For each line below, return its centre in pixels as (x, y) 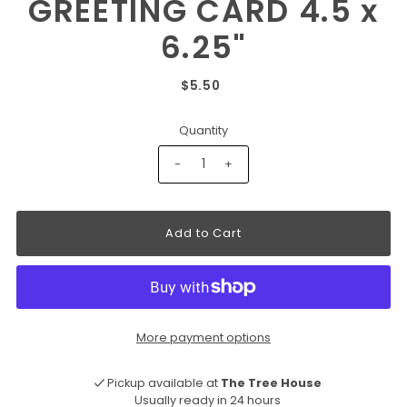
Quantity (203, 131)
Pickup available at (164, 382)
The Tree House (272, 382)
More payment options (203, 337)
